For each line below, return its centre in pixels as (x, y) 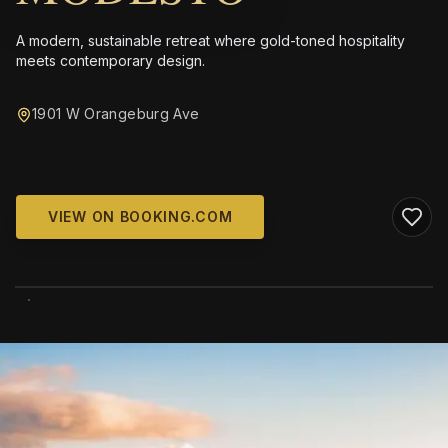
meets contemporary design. (110, 60)
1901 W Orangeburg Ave (116, 113)
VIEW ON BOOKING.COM (140, 216)
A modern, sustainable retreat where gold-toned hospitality (210, 40)
